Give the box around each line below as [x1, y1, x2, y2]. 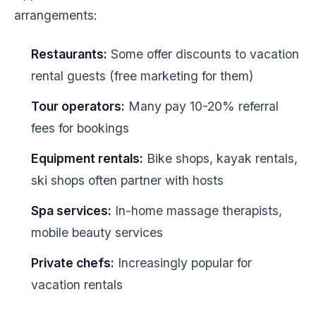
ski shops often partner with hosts [31, 173, 224, 188]
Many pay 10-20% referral [125, 99, 279, 114]
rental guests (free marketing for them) [31, 68, 253, 83]
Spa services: [31, 203, 111, 218]
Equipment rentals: [31, 151, 143, 166]
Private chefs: [31, 255, 114, 270]
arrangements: [14, 8, 97, 23]
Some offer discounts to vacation [107, 47, 299, 61]
